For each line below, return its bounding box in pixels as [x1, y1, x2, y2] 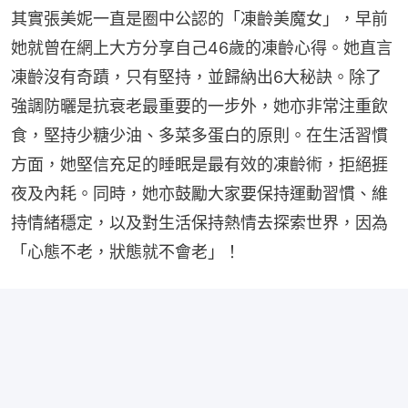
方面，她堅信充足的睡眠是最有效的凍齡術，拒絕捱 [11, 154, 388, 174]
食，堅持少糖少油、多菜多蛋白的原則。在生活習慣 [11, 125, 388, 145]
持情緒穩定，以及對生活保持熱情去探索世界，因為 [11, 212, 388, 232]
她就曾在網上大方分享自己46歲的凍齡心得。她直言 [11, 37, 393, 57]
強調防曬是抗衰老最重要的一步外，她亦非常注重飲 [11, 96, 388, 116]
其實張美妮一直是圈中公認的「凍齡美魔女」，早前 [11, 8, 388, 28]
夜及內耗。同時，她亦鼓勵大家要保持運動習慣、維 [11, 183, 388, 203]
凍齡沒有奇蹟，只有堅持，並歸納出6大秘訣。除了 [11, 66, 382, 87]
